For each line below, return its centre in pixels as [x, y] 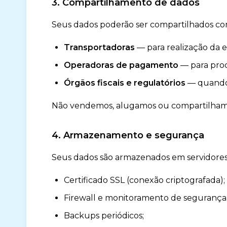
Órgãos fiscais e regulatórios [125, 83]
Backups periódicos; [104, 216]
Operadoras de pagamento [121, 65]
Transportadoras [99, 47]
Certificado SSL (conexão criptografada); [144, 180]
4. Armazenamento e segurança [128, 135]
